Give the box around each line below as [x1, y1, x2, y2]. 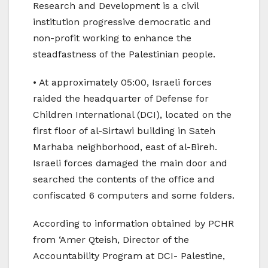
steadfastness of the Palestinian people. [33, 48, 215, 60]
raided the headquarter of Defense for [33, 92, 209, 104]
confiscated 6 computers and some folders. [33, 189, 234, 201]
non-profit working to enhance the [33, 32, 191, 44]
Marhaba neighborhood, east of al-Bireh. [33, 141, 217, 153]
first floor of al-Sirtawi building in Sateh [33, 124, 215, 136]
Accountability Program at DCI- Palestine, [33, 249, 225, 261]
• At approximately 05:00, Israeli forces [33, 76, 212, 88]
